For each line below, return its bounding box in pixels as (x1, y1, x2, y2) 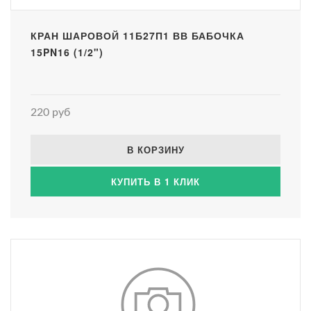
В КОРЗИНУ (126, 142, 185, 156)
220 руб (31, 106, 70, 118)
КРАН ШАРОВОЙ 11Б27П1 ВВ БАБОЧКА (31, 28, 244, 42)
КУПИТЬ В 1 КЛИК (111, 174, 200, 188)
